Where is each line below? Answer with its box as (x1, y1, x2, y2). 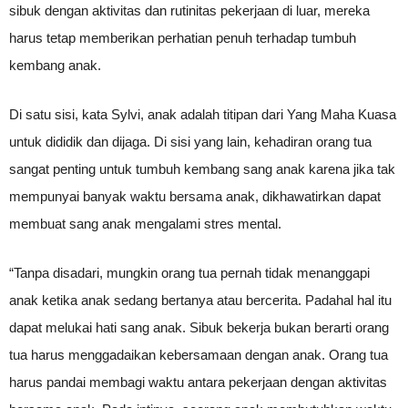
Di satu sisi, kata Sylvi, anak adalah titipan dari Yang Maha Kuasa (9, 107, 396, 122)
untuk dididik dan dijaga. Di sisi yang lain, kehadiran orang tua (9, 134, 372, 149)
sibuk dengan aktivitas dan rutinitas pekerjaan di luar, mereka (9, 3, 370, 18)
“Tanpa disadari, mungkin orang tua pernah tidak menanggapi (9, 265, 370, 280)
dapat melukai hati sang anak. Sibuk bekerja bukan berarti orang (9, 320, 389, 335)
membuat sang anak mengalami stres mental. (9, 216, 281, 231)
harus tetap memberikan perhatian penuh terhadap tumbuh (9, 30, 356, 46)
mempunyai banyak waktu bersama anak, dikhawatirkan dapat (9, 189, 381, 204)
